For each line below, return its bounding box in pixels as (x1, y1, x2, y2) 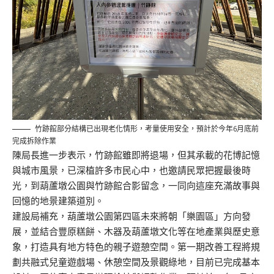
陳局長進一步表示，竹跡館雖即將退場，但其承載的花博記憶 (12, 149, 260, 161)
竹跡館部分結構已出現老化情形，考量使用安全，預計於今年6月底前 (35, 124, 259, 133)
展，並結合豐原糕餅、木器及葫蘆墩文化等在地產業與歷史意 (12, 225, 260, 237)
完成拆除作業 (12, 136, 56, 146)
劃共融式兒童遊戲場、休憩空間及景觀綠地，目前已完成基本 (12, 256, 260, 268)
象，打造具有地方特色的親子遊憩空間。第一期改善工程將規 (12, 240, 260, 253)
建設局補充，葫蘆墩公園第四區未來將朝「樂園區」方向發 (12, 210, 251, 222)
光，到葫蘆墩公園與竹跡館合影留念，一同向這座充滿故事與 (12, 179, 260, 191)
